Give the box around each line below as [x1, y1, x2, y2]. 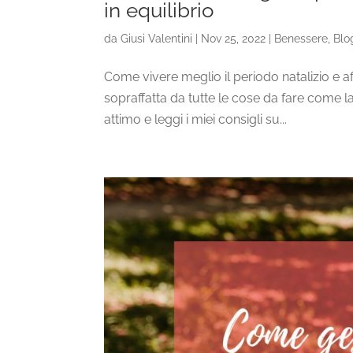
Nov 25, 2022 [201, 32, 266, 46]
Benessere [274, 32, 328, 46]
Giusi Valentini [121, 32, 192, 46]
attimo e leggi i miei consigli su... [104, 112, 287, 128]
